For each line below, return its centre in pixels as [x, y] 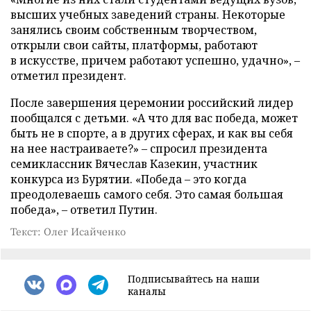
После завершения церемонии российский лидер [152, 102]
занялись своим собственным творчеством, [134, 30]
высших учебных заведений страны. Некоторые [148, 14]
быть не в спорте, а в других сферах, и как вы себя [152, 133]
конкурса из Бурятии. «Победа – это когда [128, 179]
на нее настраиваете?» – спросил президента [139, 148]
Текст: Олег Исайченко [68, 231]
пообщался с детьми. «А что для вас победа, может [154, 118]
